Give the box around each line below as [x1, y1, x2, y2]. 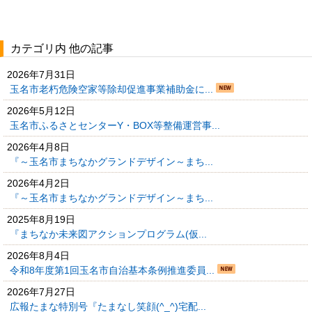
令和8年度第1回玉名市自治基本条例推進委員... [10, 264, 217, 276]
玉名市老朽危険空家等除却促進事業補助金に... [10, 83, 216, 95]
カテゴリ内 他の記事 [10, 42, 114, 54]
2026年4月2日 [7, 177, 70, 189]
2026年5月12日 [7, 104, 75, 116]
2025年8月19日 [7, 213, 75, 225]
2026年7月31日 [7, 68, 75, 80]
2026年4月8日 [7, 141, 70, 153]
